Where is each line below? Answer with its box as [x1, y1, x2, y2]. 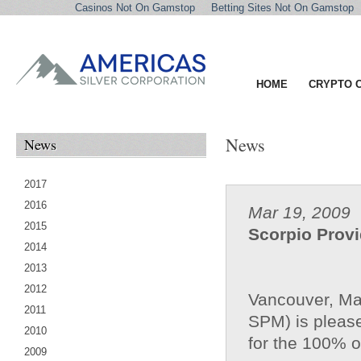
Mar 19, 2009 [248, 203, 351, 222]
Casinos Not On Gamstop [75, 2, 195, 14]
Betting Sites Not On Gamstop [211, 2, 354, 14]
